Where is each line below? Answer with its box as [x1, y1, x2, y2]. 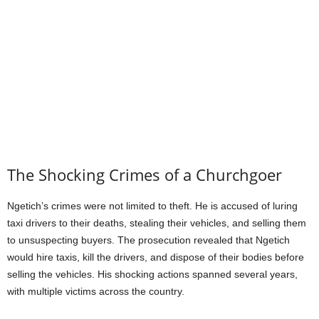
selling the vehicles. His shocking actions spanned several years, [7, 268, 298, 280]
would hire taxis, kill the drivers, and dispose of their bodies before [7, 251, 304, 263]
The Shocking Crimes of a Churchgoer [7, 163, 282, 185]
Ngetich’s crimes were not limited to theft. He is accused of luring [7, 199, 298, 211]
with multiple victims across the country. [7, 285, 184, 297]
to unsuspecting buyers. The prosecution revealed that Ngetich [7, 234, 290, 246]
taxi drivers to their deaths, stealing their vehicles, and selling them [7, 216, 306, 229]
